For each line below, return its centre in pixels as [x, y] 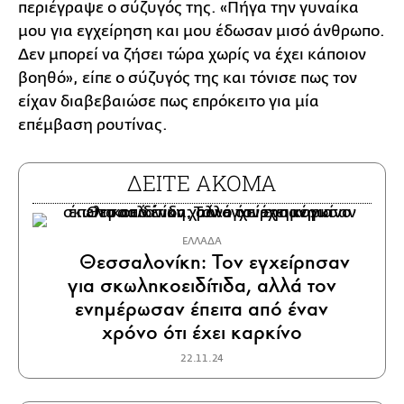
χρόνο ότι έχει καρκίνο [202, 332]
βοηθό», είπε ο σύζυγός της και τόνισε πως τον [188, 78]
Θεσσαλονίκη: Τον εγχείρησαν [212, 262]
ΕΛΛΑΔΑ [202, 241]
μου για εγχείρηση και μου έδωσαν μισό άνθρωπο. [202, 31]
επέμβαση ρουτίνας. [93, 124]
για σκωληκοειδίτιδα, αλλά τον [202, 285]
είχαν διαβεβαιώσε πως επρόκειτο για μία [169, 101]
